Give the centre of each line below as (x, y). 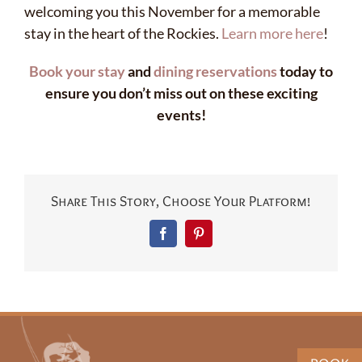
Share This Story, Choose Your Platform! (181, 201)
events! (181, 114)
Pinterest (219, 239)
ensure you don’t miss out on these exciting (181, 93)
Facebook (187, 239)
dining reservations (215, 71)
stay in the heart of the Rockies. (123, 33)
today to (305, 71)
